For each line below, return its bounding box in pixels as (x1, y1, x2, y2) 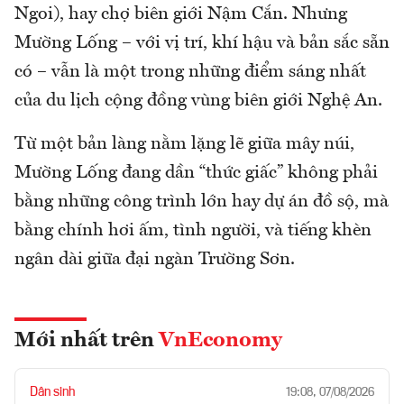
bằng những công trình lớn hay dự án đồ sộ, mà (14, 192, 389, 211)
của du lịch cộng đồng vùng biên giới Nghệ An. (14, 91, 387, 110)
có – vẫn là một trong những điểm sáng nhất (14, 62, 366, 81)
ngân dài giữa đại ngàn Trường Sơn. (14, 250, 295, 269)
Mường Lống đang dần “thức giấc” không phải (14, 163, 378, 182)
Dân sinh (30, 385, 75, 399)
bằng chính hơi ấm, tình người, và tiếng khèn (14, 221, 372, 240)
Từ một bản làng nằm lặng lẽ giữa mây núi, (14, 134, 354, 153)
